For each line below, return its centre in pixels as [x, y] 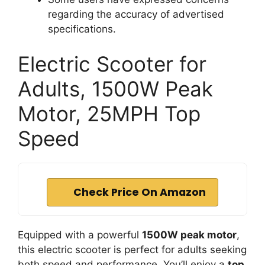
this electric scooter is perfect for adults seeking [132, 250]
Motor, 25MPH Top [109, 114]
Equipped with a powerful [80, 235]
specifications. [82, 29]
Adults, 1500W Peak [115, 89]
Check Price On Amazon [140, 192]
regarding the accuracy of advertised [136, 14]
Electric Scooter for [112, 64]
